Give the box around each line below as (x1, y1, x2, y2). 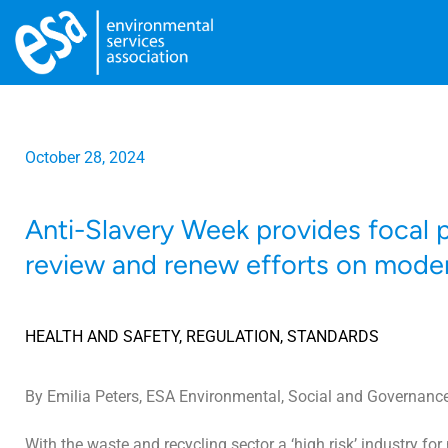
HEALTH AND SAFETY (25, 326, 179, 346)
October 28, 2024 (25, 147, 145, 167)
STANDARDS (287, 326, 379, 346)
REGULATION (186, 326, 280, 346)
